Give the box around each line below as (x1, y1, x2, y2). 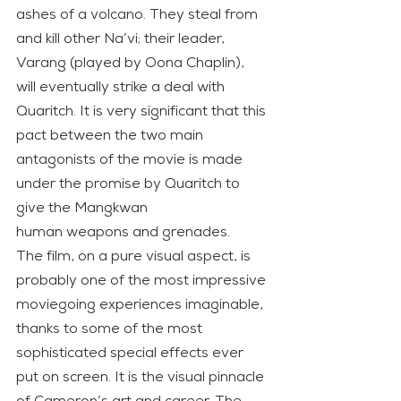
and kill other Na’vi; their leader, (16, 31, 228, 47)
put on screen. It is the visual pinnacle (16, 370, 268, 385)
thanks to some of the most (16, 321, 206, 337)
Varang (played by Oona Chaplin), (16, 55, 248, 71)
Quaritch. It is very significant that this (16, 104, 269, 119)
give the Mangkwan (16, 200, 148, 216)
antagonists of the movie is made (16, 152, 246, 167)
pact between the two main (16, 128, 207, 143)
